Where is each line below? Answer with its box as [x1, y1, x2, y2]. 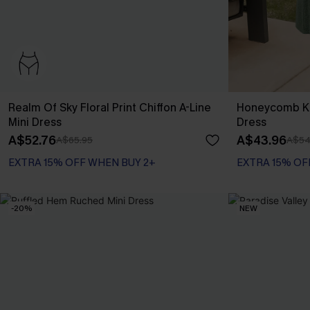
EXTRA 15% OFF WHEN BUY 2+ [8, 156, 156, 170]
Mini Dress [8, 115, 62, 129]
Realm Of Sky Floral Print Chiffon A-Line [8, 100, 211, 115]
